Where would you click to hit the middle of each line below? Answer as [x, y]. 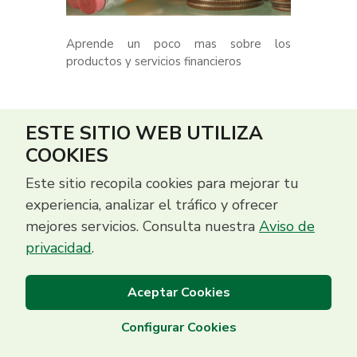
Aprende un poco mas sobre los [178, 43]
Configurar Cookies [178, 328]
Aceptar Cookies [178, 292]
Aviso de [287, 226]
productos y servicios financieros [154, 61]
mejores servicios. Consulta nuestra [142, 226]
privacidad [59, 248]
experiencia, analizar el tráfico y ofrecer [152, 205]
